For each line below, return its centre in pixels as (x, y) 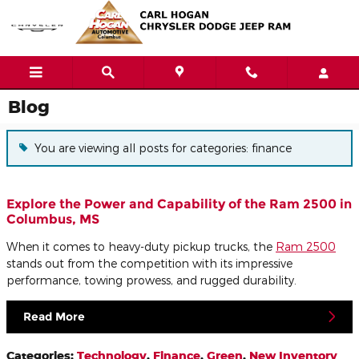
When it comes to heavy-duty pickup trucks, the (141, 246)
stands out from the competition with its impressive (149, 263)
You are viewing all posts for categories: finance (163, 148)
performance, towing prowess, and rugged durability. (151, 280)
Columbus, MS (53, 219)
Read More (54, 316)
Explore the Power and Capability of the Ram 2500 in (179, 204)
